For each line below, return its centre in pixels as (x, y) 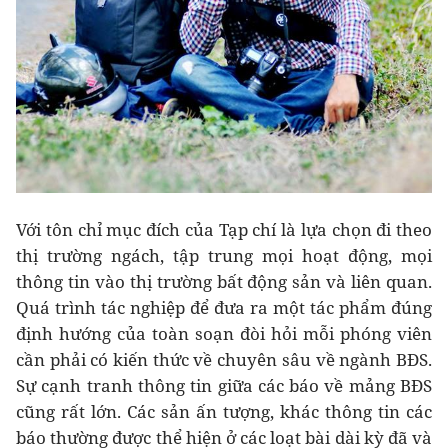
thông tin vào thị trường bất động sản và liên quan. (224, 281)
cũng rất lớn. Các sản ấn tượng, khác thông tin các (224, 411)
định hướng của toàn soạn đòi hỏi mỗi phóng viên (224, 333)
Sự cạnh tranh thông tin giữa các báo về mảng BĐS (224, 385)
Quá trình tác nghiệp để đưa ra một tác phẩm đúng (224, 307)
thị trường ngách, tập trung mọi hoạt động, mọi (224, 255)
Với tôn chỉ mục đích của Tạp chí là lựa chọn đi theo (224, 229)
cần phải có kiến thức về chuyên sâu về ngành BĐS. (224, 359)
